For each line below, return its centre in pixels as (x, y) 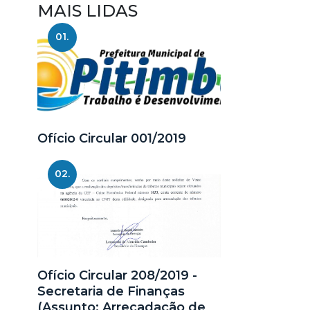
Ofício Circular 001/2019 (111, 138)
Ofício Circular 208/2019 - (117, 275)
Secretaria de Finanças (111, 291)
